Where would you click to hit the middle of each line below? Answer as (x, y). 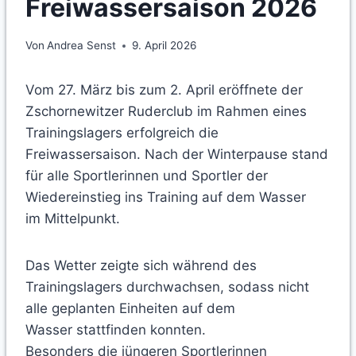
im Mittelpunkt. (75, 219)
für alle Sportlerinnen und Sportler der (147, 176)
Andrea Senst (82, 46)
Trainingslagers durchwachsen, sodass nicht (167, 287)
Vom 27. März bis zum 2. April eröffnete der (164, 90)
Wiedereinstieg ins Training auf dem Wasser (166, 197)
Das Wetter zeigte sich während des (141, 266)
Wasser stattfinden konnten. (116, 330)
